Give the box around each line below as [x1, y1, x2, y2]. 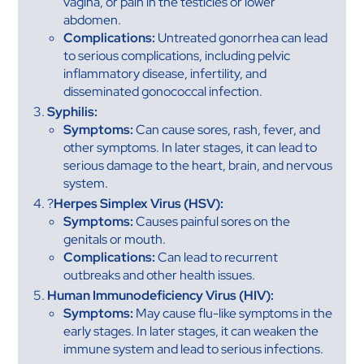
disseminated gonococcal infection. [63, 82, 263, 100]
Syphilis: [47, 102, 98, 120]
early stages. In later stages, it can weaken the [63, 323, 319, 340]
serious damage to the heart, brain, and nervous [63, 156, 333, 174]
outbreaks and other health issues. [63, 266, 256, 284]
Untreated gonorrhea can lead [155, 28, 328, 46]
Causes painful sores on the [133, 213, 291, 231]
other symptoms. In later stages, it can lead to [63, 138, 318, 156]
